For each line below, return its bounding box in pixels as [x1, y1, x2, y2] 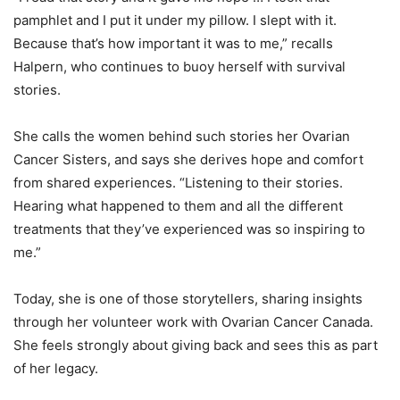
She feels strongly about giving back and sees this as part [13, 337, 378, 354]
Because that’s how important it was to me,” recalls [13, 35, 333, 53]
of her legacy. [13, 360, 98, 378]
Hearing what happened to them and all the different [13, 197, 343, 215]
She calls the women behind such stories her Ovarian [13, 128, 350, 146]
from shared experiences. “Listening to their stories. [13, 174, 343, 192]
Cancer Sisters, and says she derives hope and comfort [13, 151, 363, 169]
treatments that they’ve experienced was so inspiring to [13, 221, 365, 238]
